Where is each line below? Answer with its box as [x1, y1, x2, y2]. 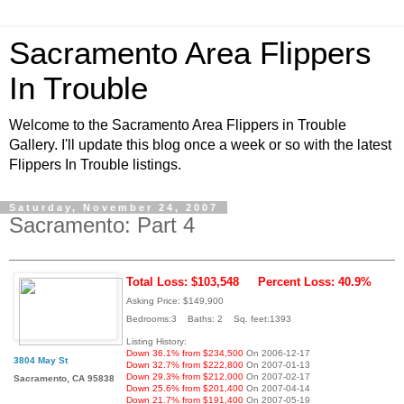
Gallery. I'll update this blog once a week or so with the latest [9, 137, 391, 152]
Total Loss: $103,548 [126, 274, 239, 289]
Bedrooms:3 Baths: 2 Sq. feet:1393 [126, 313, 291, 324]
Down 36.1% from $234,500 [126, 347, 243, 358]
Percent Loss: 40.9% [258, 274, 372, 289]
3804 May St [14, 354, 68, 365]
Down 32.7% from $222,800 [126, 359, 243, 370]
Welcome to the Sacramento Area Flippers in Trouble [9, 117, 346, 133]
